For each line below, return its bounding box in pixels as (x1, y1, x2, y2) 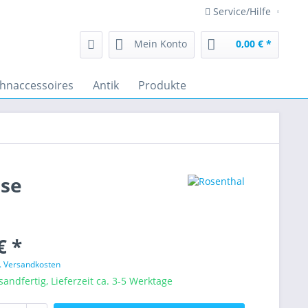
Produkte (138, 78, 186, 93)
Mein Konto (134, 37, 187, 50)
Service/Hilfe (210, 5, 274, 18)
